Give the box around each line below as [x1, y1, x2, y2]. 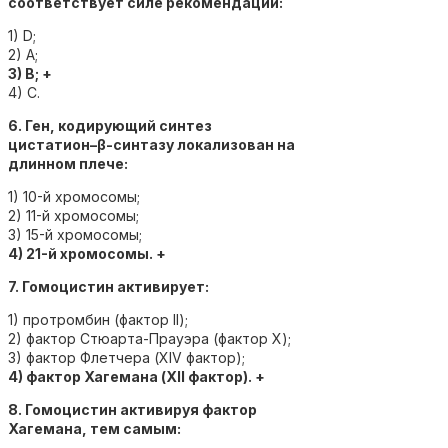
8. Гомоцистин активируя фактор [8, 400, 257, 418]
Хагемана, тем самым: [8, 419, 181, 437]
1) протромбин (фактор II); [8, 310, 188, 328]
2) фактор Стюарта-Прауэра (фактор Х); [8, 329, 291, 347]
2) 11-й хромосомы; [8, 206, 139, 224]
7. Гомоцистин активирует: [8, 277, 209, 295]
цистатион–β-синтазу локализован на [8, 135, 295, 153]
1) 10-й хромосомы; [8, 187, 140, 205]
